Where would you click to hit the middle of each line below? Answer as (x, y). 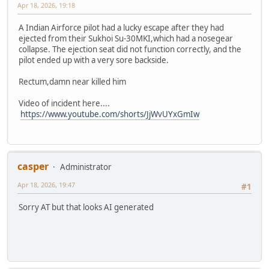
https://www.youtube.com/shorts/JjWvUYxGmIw (110, 114)
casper (33, 167)
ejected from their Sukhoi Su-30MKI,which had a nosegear (126, 38)
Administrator (86, 167)
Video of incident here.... (65, 103)
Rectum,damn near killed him (72, 81)
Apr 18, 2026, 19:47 (46, 185)
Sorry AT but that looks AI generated (86, 207)
